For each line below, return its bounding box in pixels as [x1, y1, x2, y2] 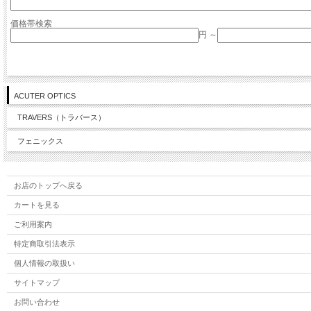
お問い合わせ [14, 298, 60, 307]
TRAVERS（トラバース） [17, 113, 106, 122]
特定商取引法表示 [14, 239, 75, 249]
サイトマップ [14, 278, 60, 287]
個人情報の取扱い [14, 259, 75, 268]
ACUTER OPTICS [14, 92, 76, 101]
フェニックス [17, 137, 63, 146]
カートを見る [14, 201, 60, 210]
